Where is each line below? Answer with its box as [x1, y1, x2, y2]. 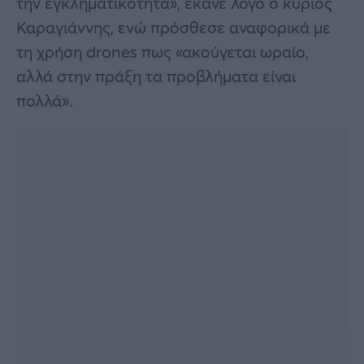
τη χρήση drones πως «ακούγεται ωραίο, [16, 40, 309, 63]
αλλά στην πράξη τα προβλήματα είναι [16, 64, 296, 87]
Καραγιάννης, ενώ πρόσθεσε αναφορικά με [16, 15, 331, 38]
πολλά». [16, 89, 73, 111]
